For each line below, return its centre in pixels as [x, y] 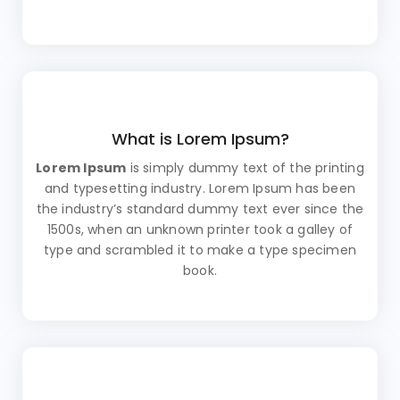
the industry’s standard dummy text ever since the [200, 209]
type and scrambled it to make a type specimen [200, 250]
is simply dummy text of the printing [245, 168]
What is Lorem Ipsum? [200, 139]
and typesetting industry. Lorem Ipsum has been [200, 189]
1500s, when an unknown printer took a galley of [200, 230]
